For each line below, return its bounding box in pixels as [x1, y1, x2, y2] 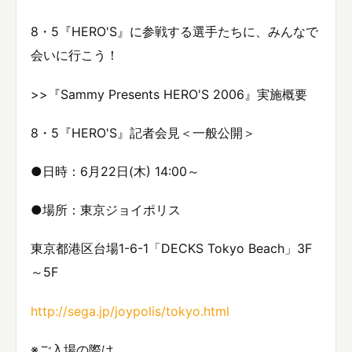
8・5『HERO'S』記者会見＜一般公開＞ [31, 124, 255, 141]
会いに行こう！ [31, 47, 119, 64]
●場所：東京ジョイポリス [31, 202, 181, 218]
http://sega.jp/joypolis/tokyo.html [31, 302, 229, 319]
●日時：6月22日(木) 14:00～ [31, 163, 200, 179]
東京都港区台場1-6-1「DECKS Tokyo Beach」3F [31, 240, 312, 257]
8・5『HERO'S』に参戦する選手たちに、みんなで [31, 24, 318, 40]
